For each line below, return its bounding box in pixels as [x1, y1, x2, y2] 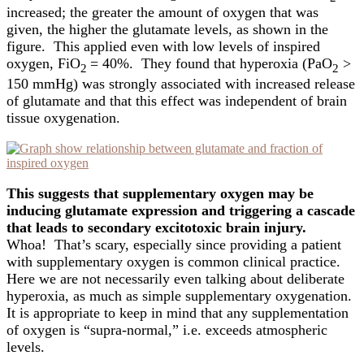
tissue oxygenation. [6, 109, 120, 126]
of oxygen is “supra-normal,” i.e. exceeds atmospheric [6, 321, 327, 338]
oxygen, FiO [6, 55, 80, 72]
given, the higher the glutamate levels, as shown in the [6, 21, 328, 38]
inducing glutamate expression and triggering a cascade [6, 201, 355, 219]
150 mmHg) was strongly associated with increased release [6, 75, 355, 92]
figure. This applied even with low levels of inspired [6, 38, 320, 55]
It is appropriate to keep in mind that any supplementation [6, 304, 349, 321]
